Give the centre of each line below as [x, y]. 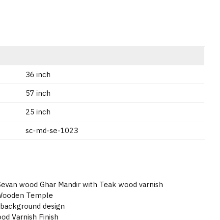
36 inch [38, 74]
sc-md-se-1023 [52, 130]
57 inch [38, 93]
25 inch [38, 112]
